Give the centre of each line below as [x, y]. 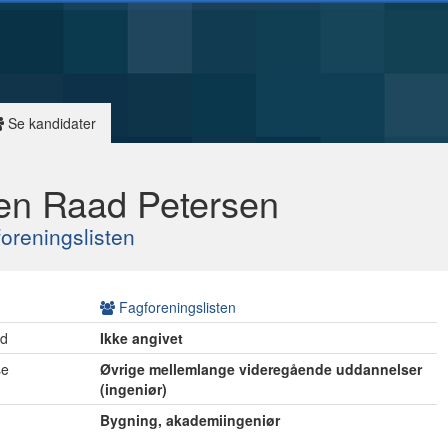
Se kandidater [50, 123]
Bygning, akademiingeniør [190, 420]
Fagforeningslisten [176, 307]
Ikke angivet [142, 338]
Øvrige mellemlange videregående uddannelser [261, 369]
